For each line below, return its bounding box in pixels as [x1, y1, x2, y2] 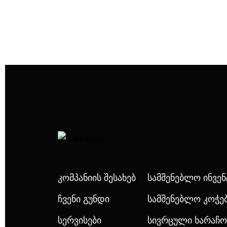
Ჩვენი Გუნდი [58, 194, 109, 205]
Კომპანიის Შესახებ [58, 173, 136, 183]
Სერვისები [58, 215, 101, 226]
